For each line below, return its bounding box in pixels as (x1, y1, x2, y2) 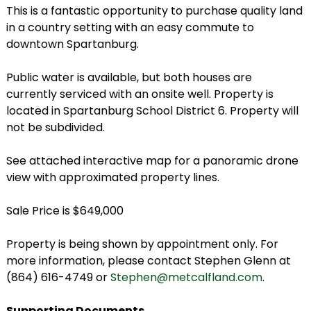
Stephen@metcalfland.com (110, 269, 262, 286)
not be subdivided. (6, 119, 105, 136)
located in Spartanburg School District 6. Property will (6, 103, 299, 119)
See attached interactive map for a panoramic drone (6, 153, 299, 169)
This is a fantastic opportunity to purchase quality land (6, 3, 303, 19)
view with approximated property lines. (6, 169, 219, 186)
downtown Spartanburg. (6, 36, 139, 53)
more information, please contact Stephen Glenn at (6, 253, 291, 269)
